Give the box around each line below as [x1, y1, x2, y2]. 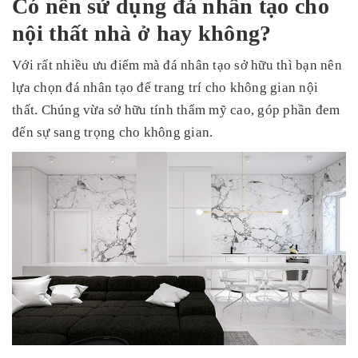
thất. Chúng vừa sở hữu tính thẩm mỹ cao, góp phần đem [12, 102, 340, 118]
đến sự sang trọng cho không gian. [12, 125, 213, 141]
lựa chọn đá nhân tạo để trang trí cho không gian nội [12, 80, 318, 96]
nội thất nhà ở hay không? [12, 21, 272, 46]
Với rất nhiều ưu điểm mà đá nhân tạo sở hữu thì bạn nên [12, 58, 342, 74]
